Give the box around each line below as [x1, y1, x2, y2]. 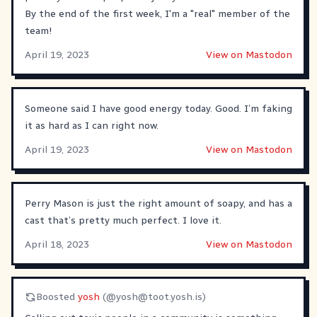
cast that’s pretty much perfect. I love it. [25, 214, 221, 226]
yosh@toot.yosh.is [116, 290, 202, 303]
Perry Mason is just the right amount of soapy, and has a [25, 197, 292, 209]
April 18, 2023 [25, 238, 89, 250]
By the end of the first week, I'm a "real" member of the [25, 7, 290, 20]
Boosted [36, 290, 78, 303]
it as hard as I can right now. [25, 119, 158, 132]
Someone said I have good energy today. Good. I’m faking [25, 102, 292, 115]
